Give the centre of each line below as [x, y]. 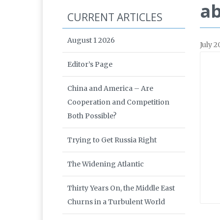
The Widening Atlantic [106, 164]
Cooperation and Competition [118, 102]
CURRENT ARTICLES [115, 17]
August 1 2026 [91, 41]
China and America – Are [110, 89]
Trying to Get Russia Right [112, 140]
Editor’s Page [90, 65]
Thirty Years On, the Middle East [121, 188]
